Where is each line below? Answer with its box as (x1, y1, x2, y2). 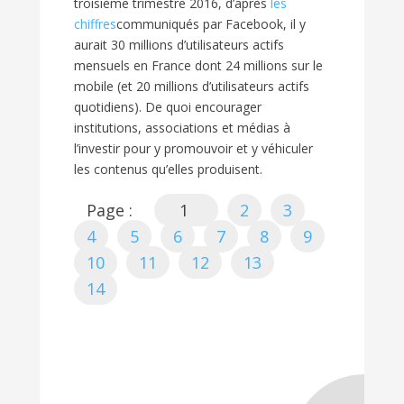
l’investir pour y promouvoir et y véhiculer (74, 140, 313, 158)
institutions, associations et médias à (74, 119, 290, 137)
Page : (87, 199, 133, 222)
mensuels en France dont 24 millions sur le (74, 57, 323, 75)
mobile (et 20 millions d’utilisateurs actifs (74, 78, 309, 96)
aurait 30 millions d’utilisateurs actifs (74, 36, 284, 54)
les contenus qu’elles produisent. (74, 161, 262, 179)
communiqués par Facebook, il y (116, 15, 306, 33)
